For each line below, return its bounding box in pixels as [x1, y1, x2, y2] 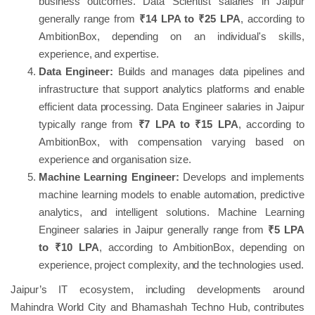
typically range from [39, 117, 139, 130]
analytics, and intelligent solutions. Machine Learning [39, 205, 304, 218]
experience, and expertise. [39, 47, 159, 60]
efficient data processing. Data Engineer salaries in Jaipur [39, 100, 304, 112]
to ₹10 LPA [39, 240, 99, 253]
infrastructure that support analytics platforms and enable [39, 82, 304, 95]
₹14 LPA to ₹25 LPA [139, 12, 240, 25]
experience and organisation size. [39, 153, 191, 165]
